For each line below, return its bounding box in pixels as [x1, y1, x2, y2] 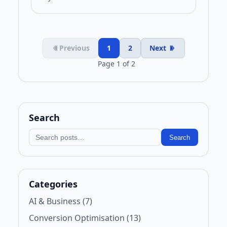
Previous [59, 43, 90, 53]
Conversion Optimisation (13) [29, 212, 141, 224]
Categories [29, 178, 78, 191]
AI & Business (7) [29, 196, 92, 207]
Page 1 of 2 [98, 59, 135, 69]
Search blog [28, 129, 74, 140]
